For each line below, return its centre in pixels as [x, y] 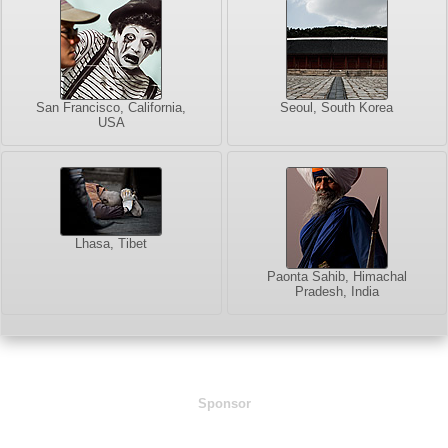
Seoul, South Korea [337, 108]
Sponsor [224, 404]
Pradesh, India [336, 292]
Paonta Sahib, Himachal [336, 277]
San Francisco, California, [111, 108]
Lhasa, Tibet [111, 244]
